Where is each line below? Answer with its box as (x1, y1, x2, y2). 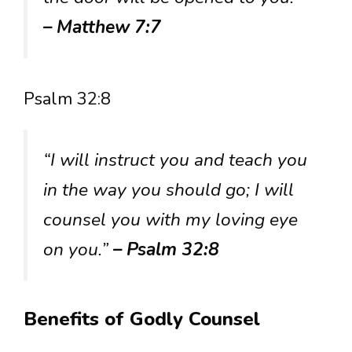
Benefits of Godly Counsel (24, 306, 260, 332)
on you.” (43, 237, 113, 262)
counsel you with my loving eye (43, 207, 298, 233)
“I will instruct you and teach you (43, 148, 307, 173)
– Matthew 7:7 (43, 15, 161, 40)
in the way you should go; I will (43, 178, 294, 203)
